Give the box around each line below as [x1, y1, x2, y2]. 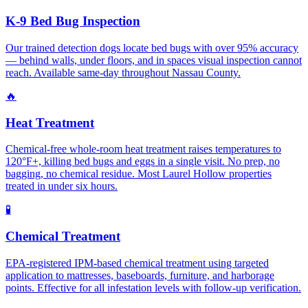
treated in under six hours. [5, 180, 118, 192]
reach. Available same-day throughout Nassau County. [5, 66, 241, 78]
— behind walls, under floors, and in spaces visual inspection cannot [5, 54, 302, 66]
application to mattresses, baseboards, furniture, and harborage [5, 269, 274, 281]
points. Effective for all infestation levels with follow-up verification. [5, 281, 301, 294]
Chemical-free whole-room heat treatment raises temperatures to [5, 143, 281, 155]
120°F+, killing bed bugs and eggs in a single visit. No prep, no [5, 155, 280, 168]
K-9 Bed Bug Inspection [5, 14, 140, 29]
